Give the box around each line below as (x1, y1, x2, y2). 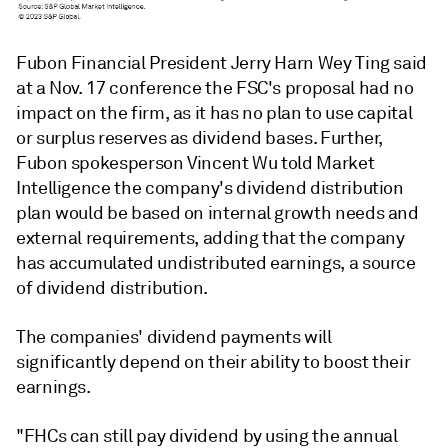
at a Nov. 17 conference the (16, 76, 236, 99)
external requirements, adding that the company (16, 226, 405, 249)
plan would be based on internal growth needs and (16, 201, 419, 224)
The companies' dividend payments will (16, 325, 332, 348)
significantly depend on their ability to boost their (16, 350, 411, 373)
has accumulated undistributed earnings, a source (16, 251, 416, 274)
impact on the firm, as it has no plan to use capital (16, 101, 413, 124)
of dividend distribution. (16, 276, 208, 299)
